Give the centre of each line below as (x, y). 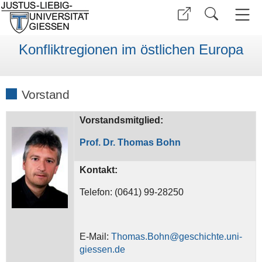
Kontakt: (99, 170)
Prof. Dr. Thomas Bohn (130, 142)
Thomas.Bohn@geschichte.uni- (177, 236)
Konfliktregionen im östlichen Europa (131, 50)
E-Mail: (96, 236)
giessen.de (103, 249)
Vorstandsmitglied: (122, 120)
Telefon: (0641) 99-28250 (132, 192)
